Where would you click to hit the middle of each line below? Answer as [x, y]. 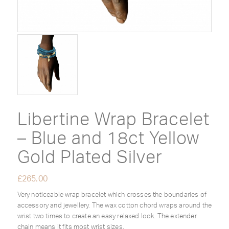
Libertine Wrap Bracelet [113, 120]
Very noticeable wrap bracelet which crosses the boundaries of [112, 195]
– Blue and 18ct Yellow [108, 139]
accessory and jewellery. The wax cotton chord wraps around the [114, 205]
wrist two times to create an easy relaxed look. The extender [107, 216]
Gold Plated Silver [89, 158]
